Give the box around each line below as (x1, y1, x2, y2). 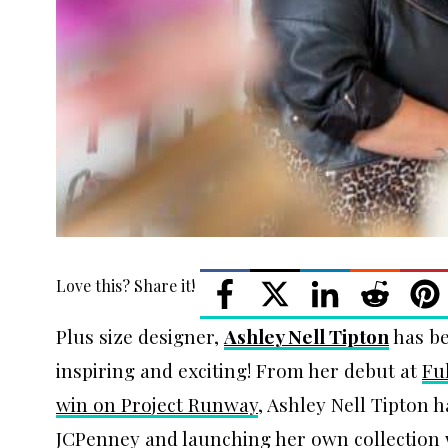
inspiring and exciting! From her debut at (56, 356, 422, 383)
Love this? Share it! (56, 274, 195, 296)
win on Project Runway (56, 390, 258, 417)
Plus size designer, (56, 322, 224, 349)
